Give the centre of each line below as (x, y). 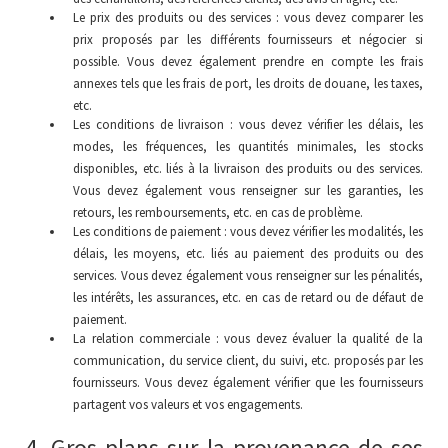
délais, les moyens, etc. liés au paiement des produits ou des (248, 253)
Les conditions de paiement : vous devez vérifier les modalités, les (248, 231)
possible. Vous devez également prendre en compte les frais (248, 61)
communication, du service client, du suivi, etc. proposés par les (248, 360)
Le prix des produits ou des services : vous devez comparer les (248, 17)
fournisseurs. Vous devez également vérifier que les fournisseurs (248, 382)
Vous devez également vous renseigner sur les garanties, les (248, 190)
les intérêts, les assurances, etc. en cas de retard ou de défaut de (248, 297)
